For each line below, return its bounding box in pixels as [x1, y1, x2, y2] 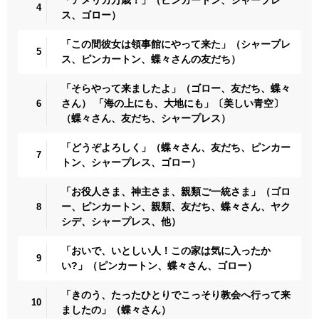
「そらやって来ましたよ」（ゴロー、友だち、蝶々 [61, 82, 291, 94]
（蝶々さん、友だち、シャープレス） [61, 112, 231, 124]
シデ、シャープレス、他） [61, 215, 181, 227]
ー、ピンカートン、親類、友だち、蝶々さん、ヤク [61, 200, 291, 212]
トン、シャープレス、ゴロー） [61, 156, 201, 168]
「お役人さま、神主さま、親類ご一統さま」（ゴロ [61, 185, 291, 197]
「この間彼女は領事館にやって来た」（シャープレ [61, 38, 291, 50]
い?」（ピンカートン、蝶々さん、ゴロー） [61, 259, 257, 271]
